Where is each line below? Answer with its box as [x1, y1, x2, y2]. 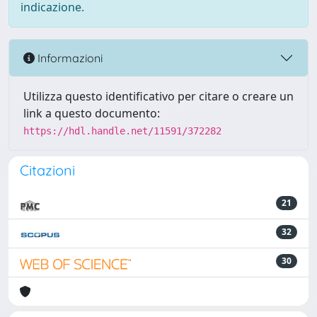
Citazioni [20, 161, 75, 179]
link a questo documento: [23, 105, 160, 121]
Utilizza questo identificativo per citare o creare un [23, 88, 294, 104]
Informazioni [35, 50, 103, 65]
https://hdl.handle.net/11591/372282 [23, 125, 221, 137]
